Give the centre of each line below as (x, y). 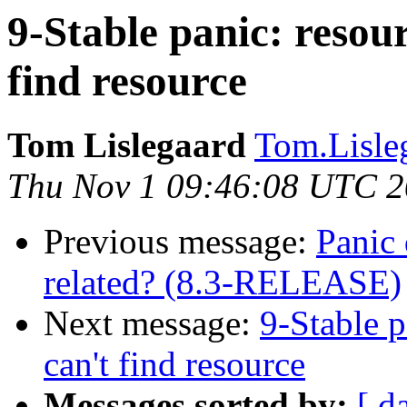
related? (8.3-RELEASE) (223, 283)
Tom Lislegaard (127, 145)
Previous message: (180, 242)
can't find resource (174, 364)
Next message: (152, 323)
